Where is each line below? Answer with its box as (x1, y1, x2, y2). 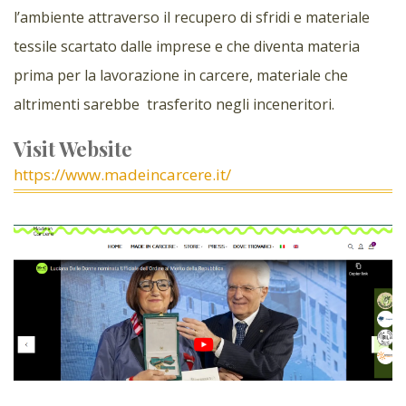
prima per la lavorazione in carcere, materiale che (14, 64, 348, 85)
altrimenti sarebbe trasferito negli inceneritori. (14, 93, 334, 114)
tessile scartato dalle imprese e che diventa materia (14, 35, 360, 56)
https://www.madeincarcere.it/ (14, 163, 231, 185)
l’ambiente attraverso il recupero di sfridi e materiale (14, 6, 370, 27)
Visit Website (14, 134, 132, 162)
